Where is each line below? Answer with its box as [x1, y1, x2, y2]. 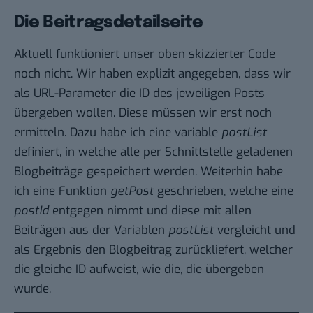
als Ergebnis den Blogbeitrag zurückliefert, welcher [14, 242, 293, 259]
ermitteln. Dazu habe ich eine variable [14, 124, 221, 141]
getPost [110, 183, 154, 200]
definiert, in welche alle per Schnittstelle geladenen [14, 144, 293, 161]
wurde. [14, 281, 51, 298]
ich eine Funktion [14, 183, 110, 200]
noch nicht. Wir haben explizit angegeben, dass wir [14, 66, 291, 82]
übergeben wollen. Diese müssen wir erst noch [14, 105, 272, 122]
